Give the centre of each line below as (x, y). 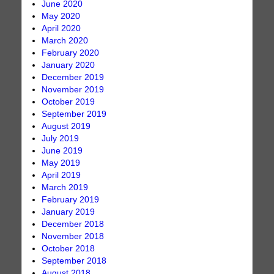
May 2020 (61, 17)
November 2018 (73, 237)
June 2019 (62, 151)
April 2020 (61, 29)
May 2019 (61, 163)
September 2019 (74, 114)
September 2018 (74, 261)
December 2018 (73, 224)
